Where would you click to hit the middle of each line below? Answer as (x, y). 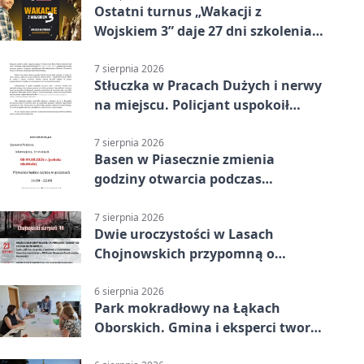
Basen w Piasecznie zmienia (184, 160)
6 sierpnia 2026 (129, 291)
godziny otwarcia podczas (178, 179)
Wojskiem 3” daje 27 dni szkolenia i (207, 30)
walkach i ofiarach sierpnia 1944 (199, 273)
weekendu (128, 199)
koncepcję (127, 347)
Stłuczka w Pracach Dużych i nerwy (208, 86)
